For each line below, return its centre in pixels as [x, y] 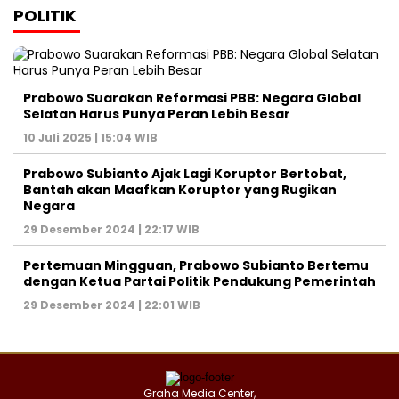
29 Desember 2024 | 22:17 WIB [111, 230]
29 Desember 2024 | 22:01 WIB [112, 305]
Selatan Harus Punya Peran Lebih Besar [157, 114]
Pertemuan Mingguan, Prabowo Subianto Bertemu [196, 266]
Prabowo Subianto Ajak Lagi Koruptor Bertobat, [185, 174]
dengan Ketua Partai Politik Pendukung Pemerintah [199, 282]
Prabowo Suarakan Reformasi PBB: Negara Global [192, 98]
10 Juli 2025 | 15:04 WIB [90, 138]
